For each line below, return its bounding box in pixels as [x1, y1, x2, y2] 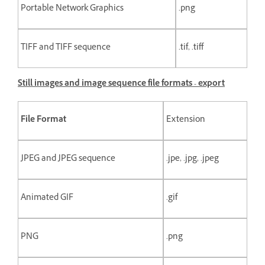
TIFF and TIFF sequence [21, 41, 112, 55]
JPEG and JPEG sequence [21, 152, 117, 166]
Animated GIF [21, 191, 75, 205]
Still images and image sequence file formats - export [18, 77, 225, 91]
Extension [166, 113, 205, 127]
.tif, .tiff [179, 41, 203, 55]
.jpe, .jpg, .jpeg [166, 152, 219, 166]
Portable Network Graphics [21, 2, 125, 16]
